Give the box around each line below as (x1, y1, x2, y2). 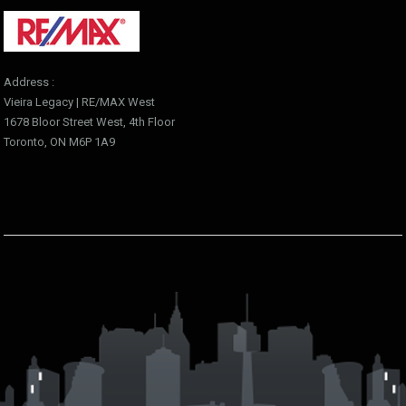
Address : (4, 75, 54, 89)
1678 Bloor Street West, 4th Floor (4, 115, 175, 129)
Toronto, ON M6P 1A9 (4, 135, 115, 149)
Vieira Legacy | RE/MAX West (4, 95, 155, 109)
